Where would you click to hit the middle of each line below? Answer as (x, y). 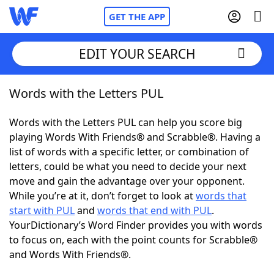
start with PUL (42, 210)
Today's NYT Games (80, 226)
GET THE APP (137, 17)
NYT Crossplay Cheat (81, 159)
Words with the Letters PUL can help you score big (126, 122)
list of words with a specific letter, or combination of (129, 152)
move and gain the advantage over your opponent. (127, 181)
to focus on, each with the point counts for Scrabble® (133, 240)
